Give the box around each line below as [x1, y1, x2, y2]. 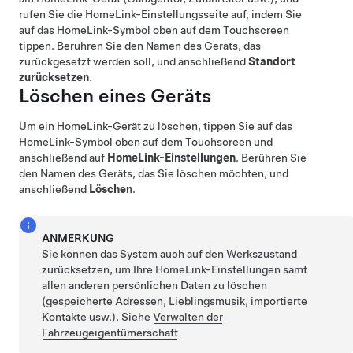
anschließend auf [19, 151, 107, 164]
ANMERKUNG [42, 232, 115, 244]
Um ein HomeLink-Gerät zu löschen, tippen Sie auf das [19, 120, 292, 132]
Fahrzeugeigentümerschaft [42, 326, 179, 339]
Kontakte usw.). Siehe [42, 310, 154, 323]
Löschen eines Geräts [19, 84, 211, 107]
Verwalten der [153, 310, 224, 323]
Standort [248, 55, 295, 68]
